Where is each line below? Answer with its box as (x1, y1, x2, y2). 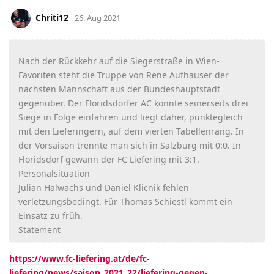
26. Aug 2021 (75, 12, 120, 24)
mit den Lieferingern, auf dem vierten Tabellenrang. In (18, 125, 244, 138)
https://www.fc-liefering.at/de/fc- (9, 253, 150, 265)
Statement (18, 224, 61, 236)
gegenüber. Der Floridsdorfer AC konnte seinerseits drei (18, 97, 248, 109)
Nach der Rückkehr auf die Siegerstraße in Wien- (18, 55, 220, 67)
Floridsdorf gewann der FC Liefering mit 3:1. (18, 154, 199, 166)
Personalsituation (18, 168, 90, 180)
